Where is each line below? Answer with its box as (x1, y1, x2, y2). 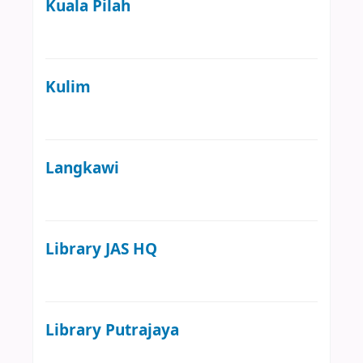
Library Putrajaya (45, 318, 179, 342)
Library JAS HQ (45, 237, 157, 261)
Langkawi (45, 156, 119, 180)
